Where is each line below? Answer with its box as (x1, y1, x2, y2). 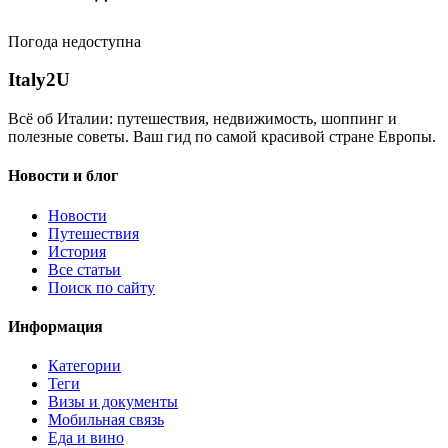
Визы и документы (48, 393, 178, 411)
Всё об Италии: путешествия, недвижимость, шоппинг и (8, 110, 397, 128)
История (48, 242, 106, 260)
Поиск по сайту (48, 278, 155, 296)
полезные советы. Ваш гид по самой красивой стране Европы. (8, 128, 436, 146)
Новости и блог (8, 167, 118, 185)
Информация (8, 317, 103, 335)
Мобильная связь (48, 411, 164, 429)
